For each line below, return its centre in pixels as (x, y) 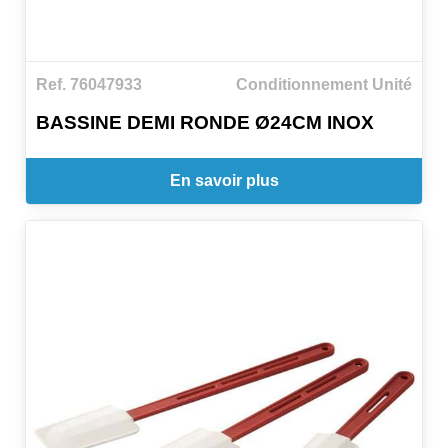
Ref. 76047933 (89, 84)
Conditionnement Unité (324, 84)
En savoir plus (224, 180)
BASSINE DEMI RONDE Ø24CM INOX (205, 123)
